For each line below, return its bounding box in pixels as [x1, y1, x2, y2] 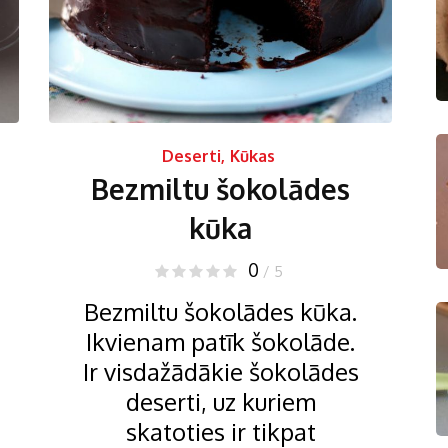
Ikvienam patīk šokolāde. [86, 325, 355, 357]
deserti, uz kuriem [125, 385, 316, 417]
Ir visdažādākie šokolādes [82, 355, 359, 387]
